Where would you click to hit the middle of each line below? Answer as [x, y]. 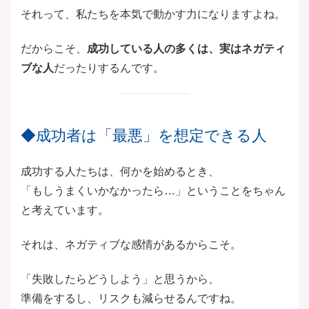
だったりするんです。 [109, 68]
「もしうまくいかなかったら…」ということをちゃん [153, 191]
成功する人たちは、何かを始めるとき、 [120, 172]
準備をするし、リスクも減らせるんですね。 [131, 299]
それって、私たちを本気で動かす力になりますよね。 [153, 14]
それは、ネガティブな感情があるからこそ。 [131, 245]
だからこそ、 [54, 49]
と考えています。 [65, 210]
